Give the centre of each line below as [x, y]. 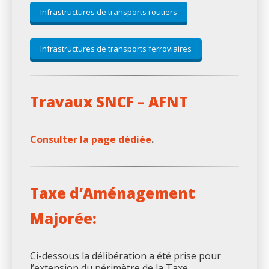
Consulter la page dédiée [91, 139]
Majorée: [63, 218]
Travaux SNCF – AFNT [109, 101]
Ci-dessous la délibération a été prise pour [125, 255]
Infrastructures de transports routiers [109, 12]
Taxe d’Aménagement [113, 193]
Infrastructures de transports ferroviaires [116, 48]
